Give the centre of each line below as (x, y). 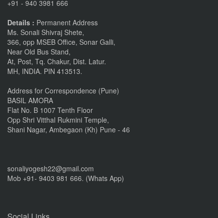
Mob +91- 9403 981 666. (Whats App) (66, 178)
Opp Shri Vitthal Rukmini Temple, (58, 120)
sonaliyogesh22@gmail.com (51, 168)
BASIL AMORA (30, 100)
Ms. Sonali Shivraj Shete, (46, 32)
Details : (21, 22)
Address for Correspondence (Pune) (63, 91)
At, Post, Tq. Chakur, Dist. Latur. (57, 61)
